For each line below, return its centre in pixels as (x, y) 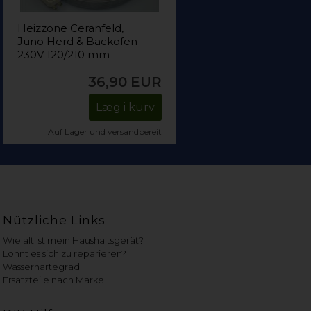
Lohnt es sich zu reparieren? (65, 254)
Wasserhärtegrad (42, 267)
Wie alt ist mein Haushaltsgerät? (74, 241)
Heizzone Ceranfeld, (71, 28)
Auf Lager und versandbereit (105, 132)
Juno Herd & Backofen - (81, 42)
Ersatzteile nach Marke (54, 280)
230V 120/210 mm (64, 55)
